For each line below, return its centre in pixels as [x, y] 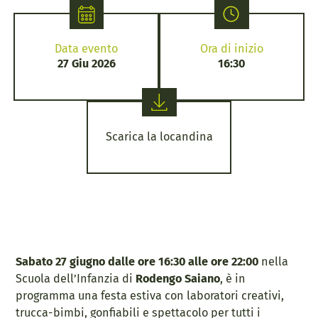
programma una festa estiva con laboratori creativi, [150, 295]
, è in [233, 278]
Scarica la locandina [159, 137]
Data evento [87, 49]
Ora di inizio [231, 49]
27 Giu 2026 [86, 64]
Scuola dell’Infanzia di [76, 278]
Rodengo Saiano [178, 278]
